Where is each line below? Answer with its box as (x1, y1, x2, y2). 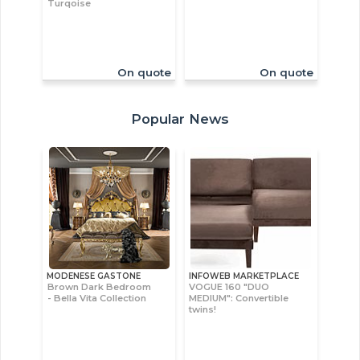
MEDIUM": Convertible (189, 292, 289, 304)
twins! (189, 303, 217, 315)
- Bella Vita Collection (47, 292, 146, 304)
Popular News (131, 110, 229, 127)
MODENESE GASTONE (47, 270, 141, 281)
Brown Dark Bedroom (47, 280, 151, 292)
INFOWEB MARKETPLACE (188, 270, 299, 281)
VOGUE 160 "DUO (189, 280, 270, 292)
